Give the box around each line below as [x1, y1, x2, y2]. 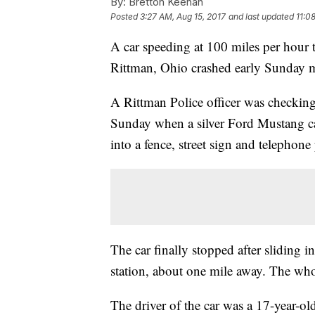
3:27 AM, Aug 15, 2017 [140, 11, 226, 22]
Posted [110, 11, 140, 22]
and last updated [229, 11, 294, 22]
